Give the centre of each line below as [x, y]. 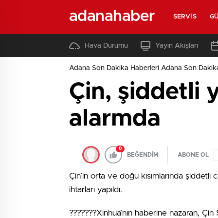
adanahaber [112, 16]
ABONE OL [193, 155]
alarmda [115, 119]
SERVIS [185, 17]
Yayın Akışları [177, 45]
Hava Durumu [106, 45]
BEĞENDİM [143, 155]
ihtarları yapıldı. [96, 190]
